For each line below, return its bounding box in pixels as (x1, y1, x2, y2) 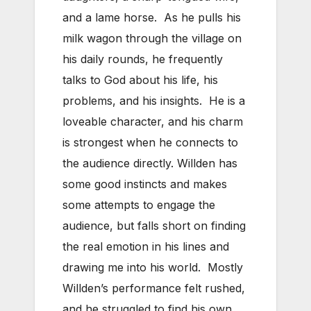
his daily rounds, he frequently (62, 51, 223, 66)
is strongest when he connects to (62, 135, 238, 149)
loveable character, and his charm (62, 114, 243, 128)
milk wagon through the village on (62, 31, 242, 45)
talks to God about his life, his (62, 72, 218, 87)
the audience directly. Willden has (62, 155, 237, 170)
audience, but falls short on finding (62, 218, 246, 233)
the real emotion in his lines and (62, 239, 229, 253)
